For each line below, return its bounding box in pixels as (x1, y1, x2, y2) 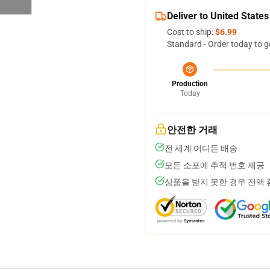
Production (172, 80, 208, 88)
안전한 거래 (167, 124, 218, 136)
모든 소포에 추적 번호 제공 (165, 160, 265, 170)
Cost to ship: (167, 27, 215, 37)
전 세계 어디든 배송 (165, 143, 237, 153)
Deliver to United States (167, 10, 269, 22)
